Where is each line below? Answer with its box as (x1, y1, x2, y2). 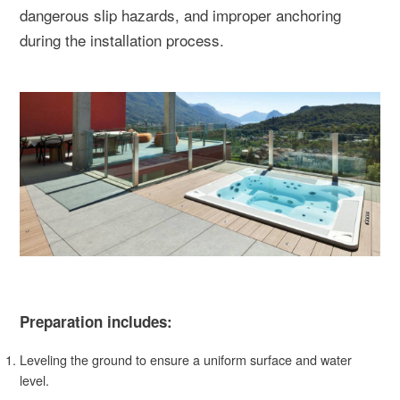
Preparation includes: (20, 310, 172, 332)
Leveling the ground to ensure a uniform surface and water (20, 349, 352, 369)
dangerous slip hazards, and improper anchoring (20, 4, 341, 26)
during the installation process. (20, 29, 224, 51)
